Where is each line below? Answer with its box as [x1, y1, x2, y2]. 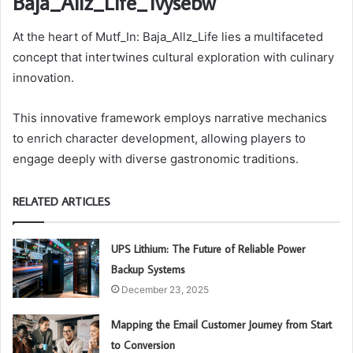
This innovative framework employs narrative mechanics [13, 110, 327, 126]
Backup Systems [111, 262, 186, 277]
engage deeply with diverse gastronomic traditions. [13, 151, 299, 167]
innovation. [13, 70, 74, 86]
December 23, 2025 [121, 284, 210, 296]
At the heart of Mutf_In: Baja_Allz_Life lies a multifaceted [13, 29, 323, 45]
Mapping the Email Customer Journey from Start [111, 318, 333, 333]
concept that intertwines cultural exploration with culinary [13, 50, 334, 65]
